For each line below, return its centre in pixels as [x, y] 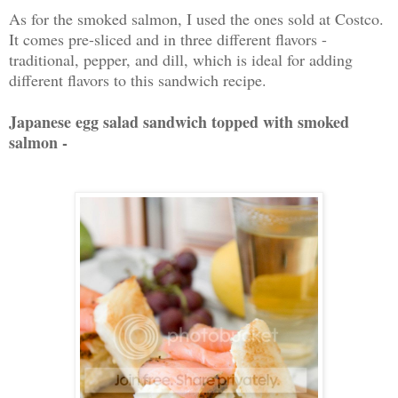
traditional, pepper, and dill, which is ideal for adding [181, 60]
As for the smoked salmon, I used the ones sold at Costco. [196, 19]
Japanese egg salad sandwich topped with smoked [179, 122]
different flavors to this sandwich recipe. [138, 80]
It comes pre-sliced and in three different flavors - [168, 40]
